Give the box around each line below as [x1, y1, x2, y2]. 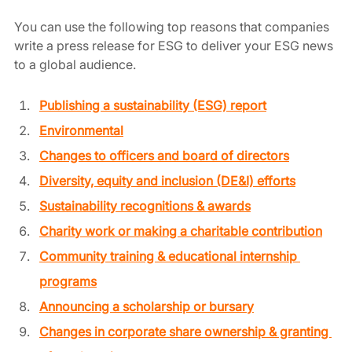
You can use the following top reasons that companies [14, 18, 332, 35]
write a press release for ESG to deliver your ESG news [14, 37, 336, 53]
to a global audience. [14, 56, 139, 72]
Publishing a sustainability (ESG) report [39, 97, 266, 113]
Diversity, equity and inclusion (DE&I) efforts [39, 172, 295, 189]
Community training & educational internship [39, 247, 300, 264]
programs [39, 273, 97, 289]
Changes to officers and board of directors [39, 147, 289, 163]
